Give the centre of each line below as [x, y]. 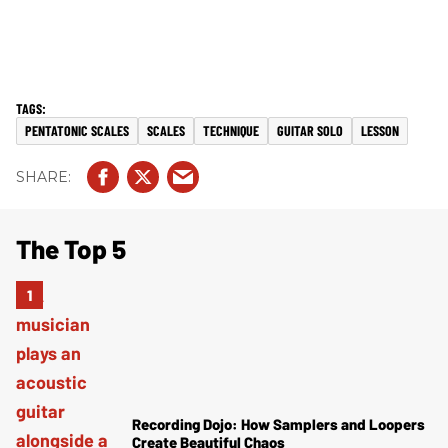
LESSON [380, 131]
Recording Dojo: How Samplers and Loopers [278, 424]
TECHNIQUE [231, 131]
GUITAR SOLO [310, 131]
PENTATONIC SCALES [77, 131]
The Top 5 [71, 249]
